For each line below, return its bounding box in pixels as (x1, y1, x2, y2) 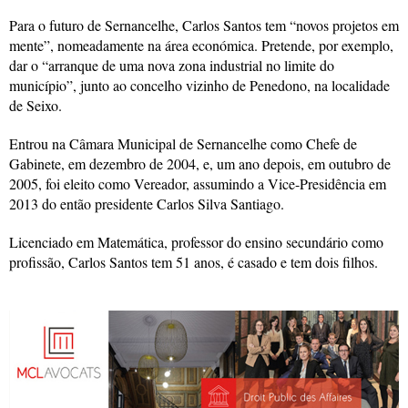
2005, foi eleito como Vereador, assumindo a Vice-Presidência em (9, 173, 386, 193)
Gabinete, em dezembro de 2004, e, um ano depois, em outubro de (9, 153, 391, 173)
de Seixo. (9, 95, 62, 115)
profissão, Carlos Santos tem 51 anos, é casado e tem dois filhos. (9, 251, 378, 271)
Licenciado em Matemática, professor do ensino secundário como (9, 231, 383, 251)
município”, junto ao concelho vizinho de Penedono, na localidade (9, 75, 390, 95)
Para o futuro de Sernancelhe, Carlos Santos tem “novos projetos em (9, 15, 399, 35)
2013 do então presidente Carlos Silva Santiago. (9, 193, 284, 213)
